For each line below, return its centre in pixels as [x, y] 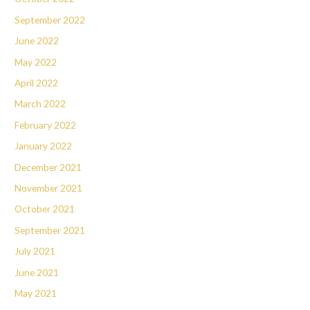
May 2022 [36, 62]
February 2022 [46, 125]
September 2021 [50, 230]
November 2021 [49, 188]
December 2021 [48, 167]
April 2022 [37, 82]
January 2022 [44, 146]
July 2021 [35, 251]
